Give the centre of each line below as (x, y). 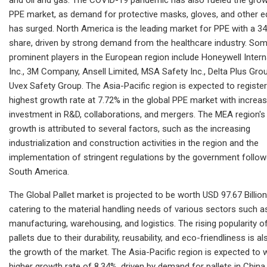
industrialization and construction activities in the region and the (134, 143)
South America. (39, 171)
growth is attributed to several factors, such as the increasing (130, 128)
